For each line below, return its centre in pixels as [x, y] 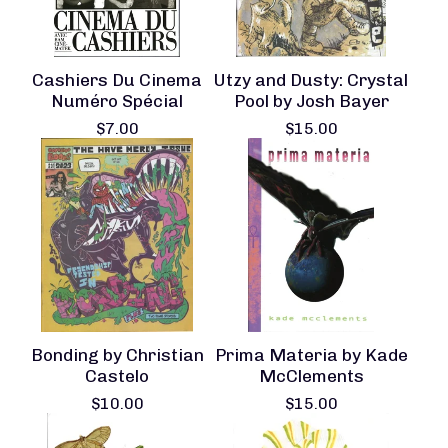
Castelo [117, 375]
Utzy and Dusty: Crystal [311, 79]
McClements [311, 375]
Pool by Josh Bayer [311, 100]
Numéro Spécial [117, 100]
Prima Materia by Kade [311, 354]
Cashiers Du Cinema [117, 79]
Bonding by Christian [117, 354]
